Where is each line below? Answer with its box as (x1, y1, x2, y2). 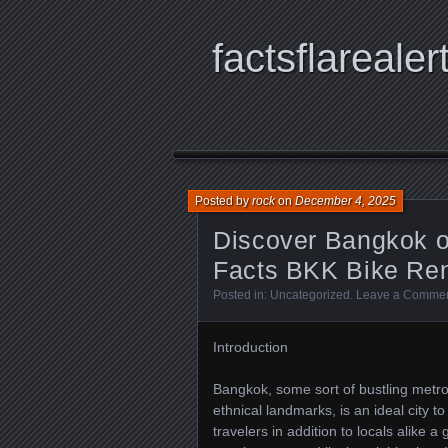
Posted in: (213, 288, 270, 302)
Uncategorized (270, 288, 350, 302)
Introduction (213, 339, 288, 355)
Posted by (195, 194, 252, 208)
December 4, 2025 (295, 194, 396, 208)
